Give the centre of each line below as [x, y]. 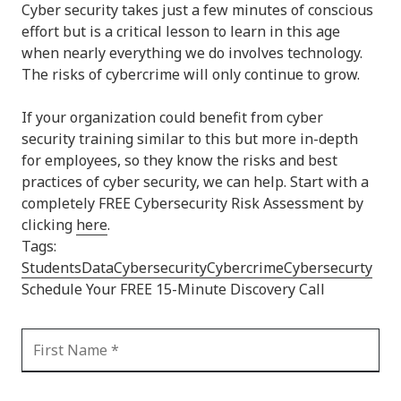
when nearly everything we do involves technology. [192, 52]
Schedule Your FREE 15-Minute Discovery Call [173, 289]
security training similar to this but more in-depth [190, 138]
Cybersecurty [328, 267]
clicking [49, 224]
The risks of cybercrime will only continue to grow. [191, 74]
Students [51, 267]
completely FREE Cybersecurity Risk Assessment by [192, 203]
